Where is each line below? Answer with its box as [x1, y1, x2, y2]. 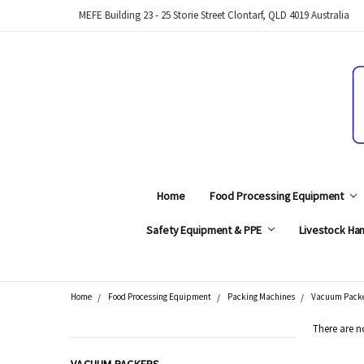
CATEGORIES [71, 339, 133, 354]
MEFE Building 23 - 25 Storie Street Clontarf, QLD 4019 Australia [78, 7, 349, 22]
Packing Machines [227, 290, 295, 302]
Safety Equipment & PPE [146, 222, 265, 237]
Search [229, 299, 258, 314]
